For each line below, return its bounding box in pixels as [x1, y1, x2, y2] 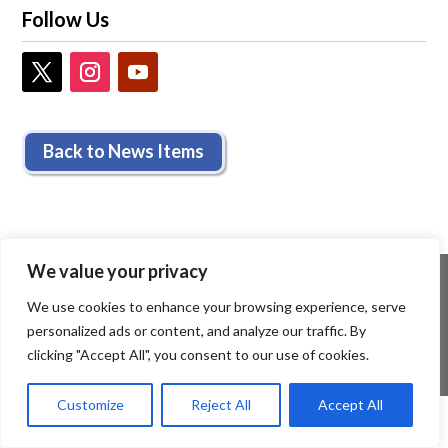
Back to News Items [43, 140, 205, 163]
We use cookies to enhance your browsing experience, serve [27, 298, 406, 315]
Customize [56, 396, 124, 413]
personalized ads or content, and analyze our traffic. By [27, 322, 366, 339]
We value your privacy [27, 260, 208, 282]
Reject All [190, 396, 251, 413]
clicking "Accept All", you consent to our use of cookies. [27, 346, 369, 363]
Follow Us [22, 7, 110, 32]
